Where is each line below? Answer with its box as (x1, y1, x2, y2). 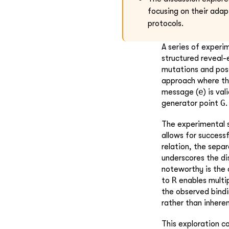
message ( (162, 87, 198, 97)
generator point (162, 99, 220, 108)
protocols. (148, 19, 184, 28)
